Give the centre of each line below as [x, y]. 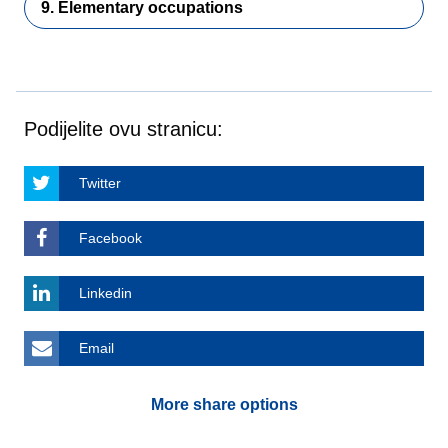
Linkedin [105, 293]
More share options [224, 404]
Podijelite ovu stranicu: [123, 129]
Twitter [100, 183]
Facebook [110, 238]
